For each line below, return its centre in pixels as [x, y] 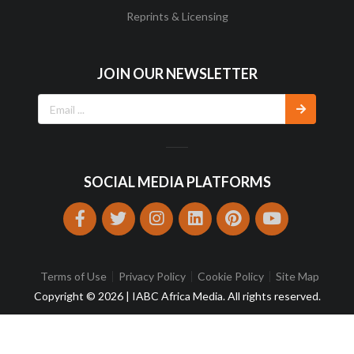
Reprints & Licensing [177, 16]
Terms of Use [73, 276]
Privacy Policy [152, 276]
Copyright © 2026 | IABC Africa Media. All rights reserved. [177, 296]
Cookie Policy [231, 276]
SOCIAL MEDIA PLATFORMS [177, 181]
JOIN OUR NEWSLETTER [177, 74]
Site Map [298, 276]
